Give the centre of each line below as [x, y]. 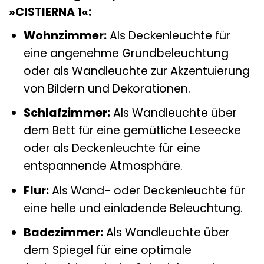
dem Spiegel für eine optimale [107, 250]
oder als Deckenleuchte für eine [112, 148]
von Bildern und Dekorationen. [107, 88]
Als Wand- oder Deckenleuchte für [147, 190]
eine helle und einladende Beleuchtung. [133, 208]
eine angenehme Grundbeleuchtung [126, 53]
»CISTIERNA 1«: [50, 12]
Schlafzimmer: [67, 113]
